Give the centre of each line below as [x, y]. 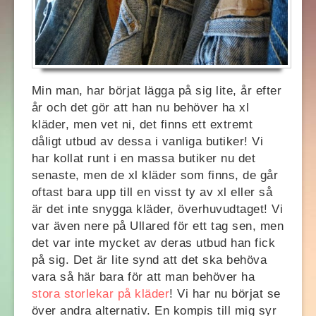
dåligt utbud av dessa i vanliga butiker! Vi [147, 141]
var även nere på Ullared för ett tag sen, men [158, 226]
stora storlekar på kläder [101, 293]
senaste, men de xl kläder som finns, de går [155, 175]
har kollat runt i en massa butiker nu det [144, 158]
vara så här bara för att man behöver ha [143, 276]
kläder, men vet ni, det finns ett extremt [142, 124]
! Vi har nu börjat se [225, 293]
